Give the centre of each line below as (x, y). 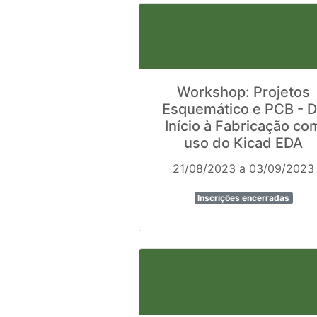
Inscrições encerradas (244, 198)
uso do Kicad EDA (244, 143)
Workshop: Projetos (244, 92)
